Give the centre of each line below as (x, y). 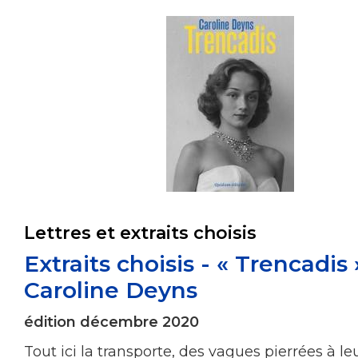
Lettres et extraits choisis (140, 233)
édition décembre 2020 (111, 322)
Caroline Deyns (111, 290)
